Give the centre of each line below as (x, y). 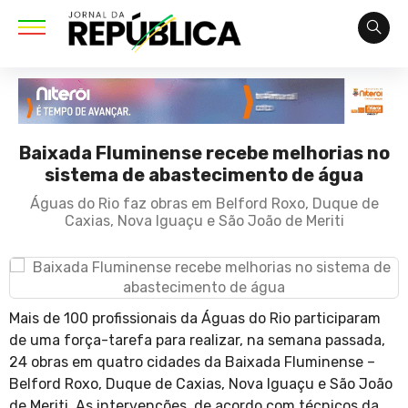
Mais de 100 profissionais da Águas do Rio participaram (195, 319)
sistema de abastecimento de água (204, 175)
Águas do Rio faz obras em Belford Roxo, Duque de (204, 204)
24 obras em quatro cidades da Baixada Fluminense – (192, 362)
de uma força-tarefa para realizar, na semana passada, (197, 341)
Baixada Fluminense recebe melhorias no (204, 153)
